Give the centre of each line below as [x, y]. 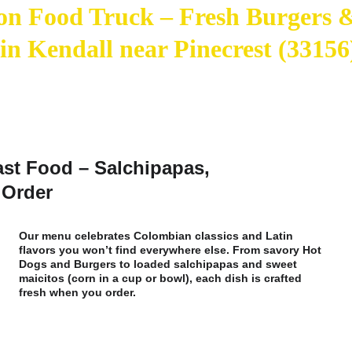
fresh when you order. [79, 292]
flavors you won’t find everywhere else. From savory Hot [172, 250]
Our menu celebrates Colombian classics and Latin [158, 236]
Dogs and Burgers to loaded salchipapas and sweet [159, 264]
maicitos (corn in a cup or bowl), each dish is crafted [162, 278]
